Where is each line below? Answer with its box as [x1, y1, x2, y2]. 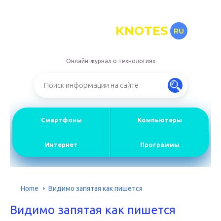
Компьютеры [137, 116, 182, 124]
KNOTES [115, 23, 168, 38]
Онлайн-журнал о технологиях [66, 58, 155, 65]
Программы [140, 141, 180, 148]
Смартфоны [40, 116, 82, 124]
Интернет [45, 141, 78, 148]
